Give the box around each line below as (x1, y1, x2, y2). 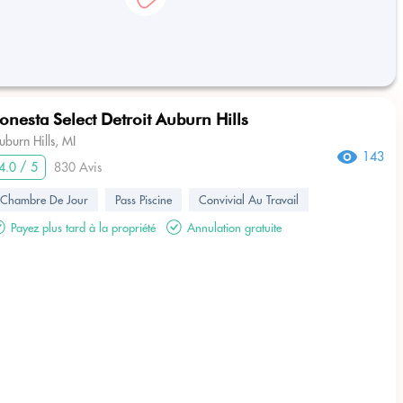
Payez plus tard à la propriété (11, 219, 156, 235)
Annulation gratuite (187, 219, 282, 235)
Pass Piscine (115, 193, 172, 207)
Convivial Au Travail (199, 193, 299, 207)
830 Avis (54, 159, 102, 175)
